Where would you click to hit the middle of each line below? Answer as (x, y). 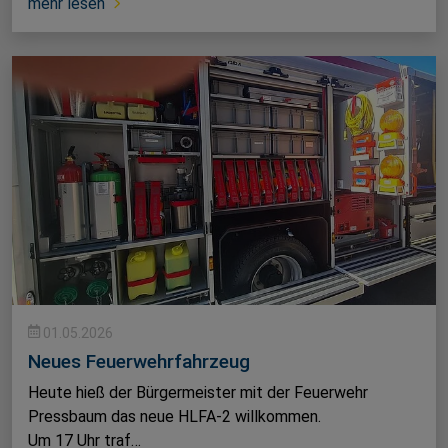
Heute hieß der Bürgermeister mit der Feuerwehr (198, 392)
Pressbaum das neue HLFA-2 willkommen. (174, 416)
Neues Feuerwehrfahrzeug (139, 361)
